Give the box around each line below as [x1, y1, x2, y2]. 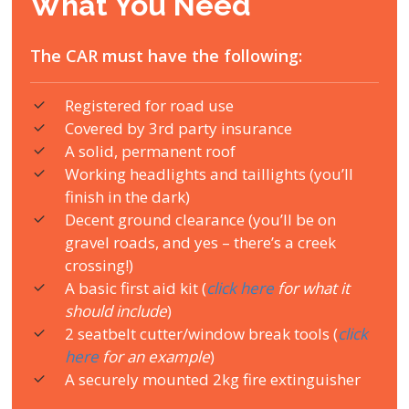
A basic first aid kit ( [65, 278, 207, 299]
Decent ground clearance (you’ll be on [65, 209, 337, 231]
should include [65, 300, 168, 322]
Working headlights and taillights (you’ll [65, 163, 354, 185]
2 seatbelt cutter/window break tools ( [65, 323, 339, 345]
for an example [99, 346, 211, 368]
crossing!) [65, 255, 134, 277]
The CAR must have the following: [30, 45, 303, 68]
